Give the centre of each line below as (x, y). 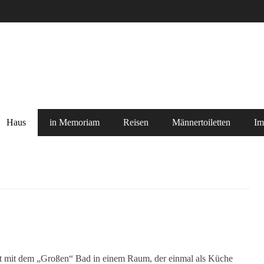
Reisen (136, 122)
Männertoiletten (201, 122)
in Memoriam (75, 122)
